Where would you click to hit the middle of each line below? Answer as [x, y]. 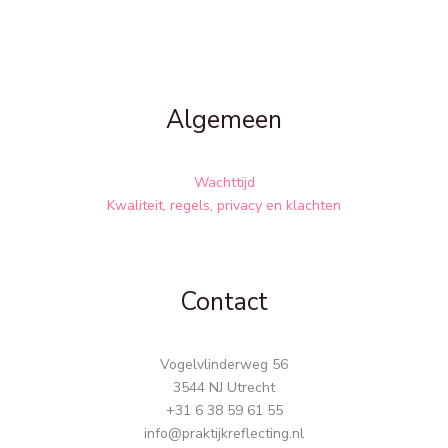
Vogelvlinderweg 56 [224, 365]
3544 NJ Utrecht [224, 388]
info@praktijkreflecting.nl [224, 434]
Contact [224, 302]
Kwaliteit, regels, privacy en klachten [224, 206]
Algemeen [224, 119]
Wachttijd [224, 183]
